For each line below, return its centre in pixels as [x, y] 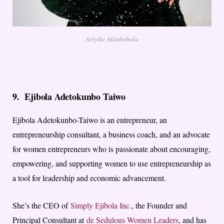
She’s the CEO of [41, 205]
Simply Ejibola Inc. [101, 205]
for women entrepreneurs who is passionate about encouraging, [111, 149]
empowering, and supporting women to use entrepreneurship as [112, 163]
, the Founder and [159, 205]
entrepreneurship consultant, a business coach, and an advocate [111, 134]
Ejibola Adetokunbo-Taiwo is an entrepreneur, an [90, 120]
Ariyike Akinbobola [112, 39]
